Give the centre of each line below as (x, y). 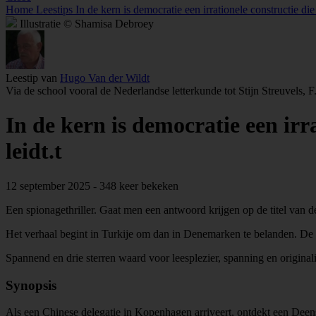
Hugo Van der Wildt (105, 78)
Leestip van (33, 78)
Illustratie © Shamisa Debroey (87, 24)
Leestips (54, 10)
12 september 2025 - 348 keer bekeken (92, 186)
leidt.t (34, 151)
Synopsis (31, 285)
